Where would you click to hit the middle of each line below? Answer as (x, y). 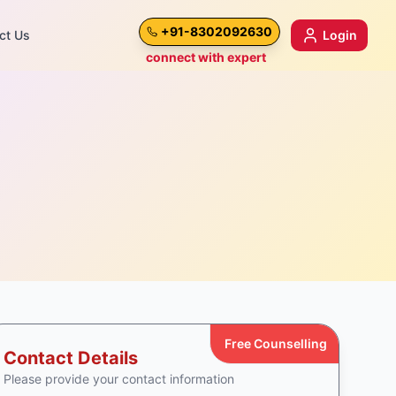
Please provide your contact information (118, 379)
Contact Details (70, 358)
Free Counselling (275, 343)
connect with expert (206, 57)
